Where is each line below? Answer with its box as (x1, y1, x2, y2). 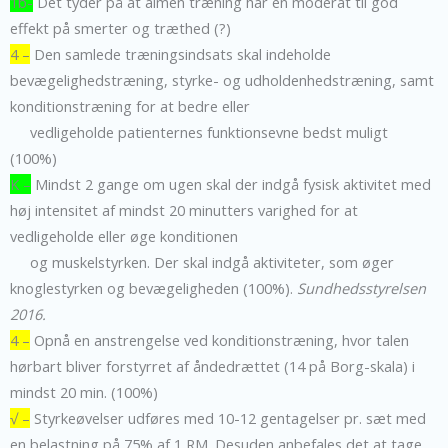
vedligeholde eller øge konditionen (10, 225, 238, 246)
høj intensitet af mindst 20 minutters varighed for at (10, 199, 358, 220)
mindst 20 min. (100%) (10, 381, 158, 402)
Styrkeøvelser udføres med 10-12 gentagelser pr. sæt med (30, 407, 426, 428)
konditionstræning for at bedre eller (10, 95, 250, 116)
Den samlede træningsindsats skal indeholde (30, 43, 331, 64)
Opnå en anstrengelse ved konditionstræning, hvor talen (30, 329, 409, 350)
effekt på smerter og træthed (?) (10, 17, 231, 38)
